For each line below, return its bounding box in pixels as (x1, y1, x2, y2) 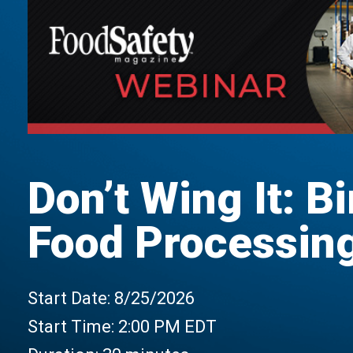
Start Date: (27, 288, 114, 308)
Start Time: (27, 317, 118, 336)
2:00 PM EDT (117, 317, 217, 336)
